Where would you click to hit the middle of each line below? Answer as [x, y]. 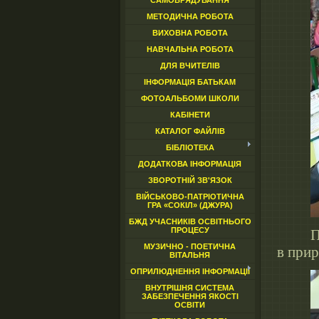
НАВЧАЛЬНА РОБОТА [190, 49]
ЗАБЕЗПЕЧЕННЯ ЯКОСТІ [190, 296]
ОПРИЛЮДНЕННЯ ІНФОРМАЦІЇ [190, 271]
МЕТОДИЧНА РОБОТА [190, 16]
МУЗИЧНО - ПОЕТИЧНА [190, 246]
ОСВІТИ [190, 305]
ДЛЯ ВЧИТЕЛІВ [190, 66]
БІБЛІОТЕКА [190, 147]
